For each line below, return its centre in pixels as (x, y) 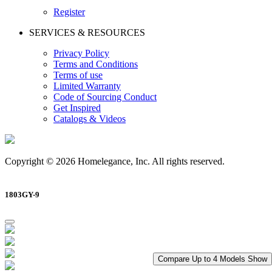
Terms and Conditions (96, 64)
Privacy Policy (81, 53)
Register (69, 12)
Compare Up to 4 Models (203, 259)
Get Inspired (77, 108)
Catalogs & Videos (90, 119)
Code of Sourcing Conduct (105, 97)
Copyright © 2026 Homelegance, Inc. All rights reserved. (115, 161)
